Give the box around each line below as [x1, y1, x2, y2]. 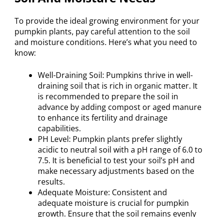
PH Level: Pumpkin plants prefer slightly [38, 133, 182, 144]
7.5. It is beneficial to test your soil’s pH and [38, 155, 195, 166]
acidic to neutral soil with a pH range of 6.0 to [38, 144, 202, 155]
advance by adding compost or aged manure [38, 101, 201, 112]
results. [38, 176, 65, 187]
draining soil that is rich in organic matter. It [38, 80, 198, 91]
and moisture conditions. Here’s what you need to [15, 36, 197, 47]
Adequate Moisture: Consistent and [38, 186, 167, 198]
